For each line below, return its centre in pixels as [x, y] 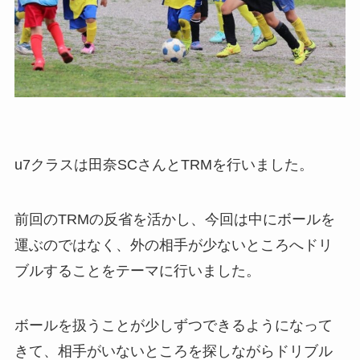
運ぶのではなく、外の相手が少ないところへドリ [173, 245]
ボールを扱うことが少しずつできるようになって [173, 325]
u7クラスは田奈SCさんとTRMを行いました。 [164, 165]
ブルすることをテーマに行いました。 [137, 270]
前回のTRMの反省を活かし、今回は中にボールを [174, 219]
